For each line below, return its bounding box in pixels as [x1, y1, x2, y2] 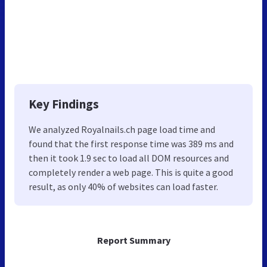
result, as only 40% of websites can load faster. [29, 180, 218, 193]
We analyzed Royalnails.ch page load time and [29, 123, 215, 135]
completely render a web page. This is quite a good [29, 166, 233, 178]
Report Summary [97, 234, 170, 246]
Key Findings [29, 95, 99, 112]
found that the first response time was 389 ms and [29, 137, 234, 150]
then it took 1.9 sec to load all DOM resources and [29, 151, 229, 164]
